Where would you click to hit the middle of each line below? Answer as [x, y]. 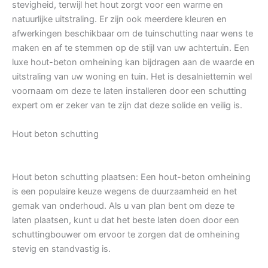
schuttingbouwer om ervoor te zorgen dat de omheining [126, 235]
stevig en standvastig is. [61, 249]
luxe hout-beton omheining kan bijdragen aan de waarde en [133, 63]
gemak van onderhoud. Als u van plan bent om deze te [123, 206]
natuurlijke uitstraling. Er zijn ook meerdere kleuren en [119, 19]
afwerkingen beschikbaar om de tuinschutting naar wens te [133, 34]
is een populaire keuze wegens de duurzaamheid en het [124, 192]
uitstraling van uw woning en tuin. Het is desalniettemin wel [132, 77]
